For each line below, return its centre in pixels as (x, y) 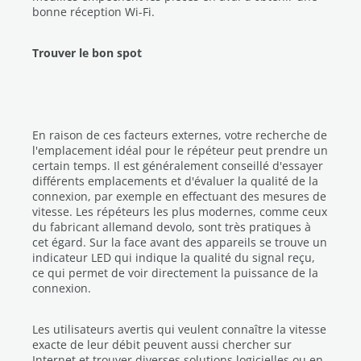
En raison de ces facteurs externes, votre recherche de (180, 135)
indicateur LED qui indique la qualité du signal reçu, (174, 258)
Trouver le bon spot (87, 53)
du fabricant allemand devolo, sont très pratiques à (172, 227)
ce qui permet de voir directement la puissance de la (175, 273)
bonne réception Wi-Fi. (93, 12)
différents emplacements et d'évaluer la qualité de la (175, 181)
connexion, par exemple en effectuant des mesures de (179, 197)
